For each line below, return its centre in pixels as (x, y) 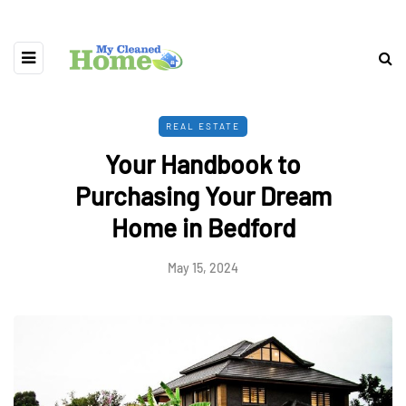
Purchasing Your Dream (203, 196)
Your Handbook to (203, 164)
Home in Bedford (203, 228)
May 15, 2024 (203, 268)
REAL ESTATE (203, 126)
